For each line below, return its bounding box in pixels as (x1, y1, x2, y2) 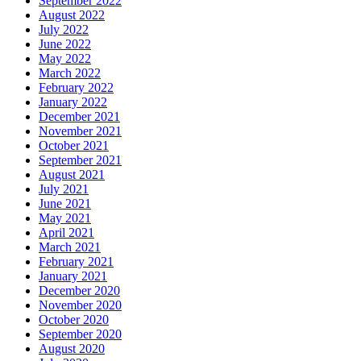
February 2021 (39, 254, 114, 268)
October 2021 (39, 138, 109, 152)
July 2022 (39, 22, 89, 36)
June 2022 (39, 36, 91, 51)
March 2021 (39, 239, 101, 254)
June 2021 (39, 196, 91, 210)
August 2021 (39, 167, 105, 181)
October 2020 (39, 312, 109, 326)
